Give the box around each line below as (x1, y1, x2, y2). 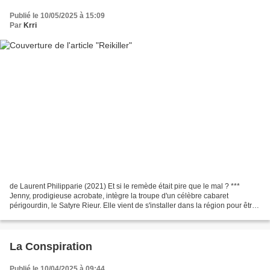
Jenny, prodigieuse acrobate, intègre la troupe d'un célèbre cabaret (10, 192, 228, 201)
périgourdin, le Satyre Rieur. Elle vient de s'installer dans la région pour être (10, 201, 256, 210)
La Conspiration (10, 240, 92, 253)
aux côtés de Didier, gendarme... (10, 211, 115, 220)
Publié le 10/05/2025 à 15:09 (10, 11, 105, 20)
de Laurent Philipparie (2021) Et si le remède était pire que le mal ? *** (10, 182, 240, 191)
